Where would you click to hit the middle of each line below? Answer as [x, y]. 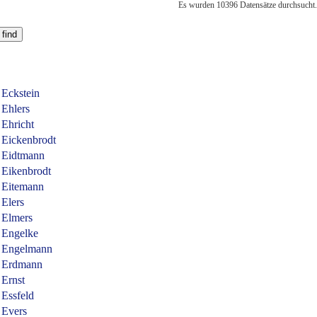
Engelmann [27, 249]
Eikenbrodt [26, 171]
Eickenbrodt [29, 140]
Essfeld [18, 295]
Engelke [20, 233]
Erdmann [22, 264]
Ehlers [16, 109]
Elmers [17, 218]
